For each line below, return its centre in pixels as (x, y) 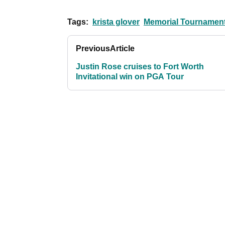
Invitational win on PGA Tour (130, 77)
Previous (93, 49)
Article (122, 49)
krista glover (116, 22)
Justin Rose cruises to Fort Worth (140, 67)
